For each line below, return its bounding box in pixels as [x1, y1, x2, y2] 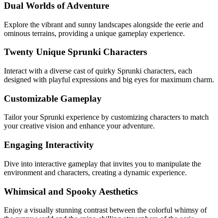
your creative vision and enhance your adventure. [4, 122, 155, 130]
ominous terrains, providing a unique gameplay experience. [4, 29, 185, 37]
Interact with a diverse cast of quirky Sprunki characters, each [4, 66, 192, 75]
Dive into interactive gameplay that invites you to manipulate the [4, 159, 201, 168]
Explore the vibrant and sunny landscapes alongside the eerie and [4, 20, 203, 29]
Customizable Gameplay [4, 93, 102, 104]
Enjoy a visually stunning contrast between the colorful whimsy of [4, 206, 207, 215]
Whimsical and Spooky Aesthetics [4, 186, 138, 197]
